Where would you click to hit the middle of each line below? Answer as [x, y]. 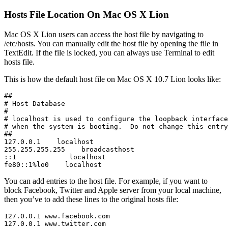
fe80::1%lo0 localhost [53, 165]
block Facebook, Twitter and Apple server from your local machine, [113, 190]
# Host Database [35, 104]
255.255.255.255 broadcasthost [69, 150]
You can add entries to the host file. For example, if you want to [106, 181]
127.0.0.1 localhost [49, 142]
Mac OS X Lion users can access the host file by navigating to [104, 35]
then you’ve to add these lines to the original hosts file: [91, 199]
